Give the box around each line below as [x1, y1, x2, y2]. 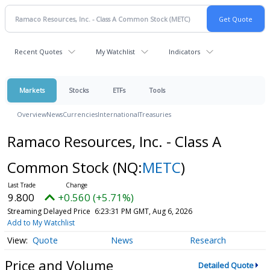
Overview [17, 110, 46, 119]
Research [189, 234, 226, 246]
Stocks [69, 86, 89, 95]
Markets [19, 86, 45, 95]
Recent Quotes [14, 47, 62, 56]
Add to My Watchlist [7, 218, 75, 228]
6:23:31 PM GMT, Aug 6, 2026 [94, 206, 192, 216]
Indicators [169, 47, 200, 56]
